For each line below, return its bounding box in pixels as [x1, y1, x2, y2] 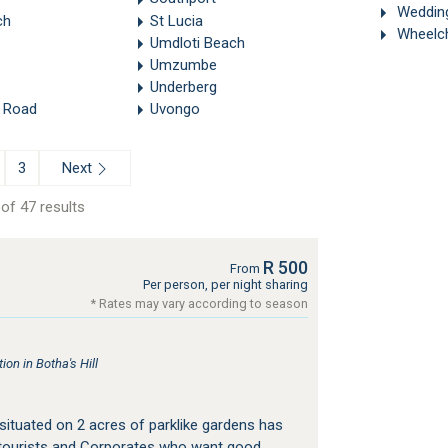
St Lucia [149, 11, 203, 30]
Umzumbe [149, 55, 217, 74]
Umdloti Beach [149, 33, 245, 52]
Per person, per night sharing [142, 276, 308, 292]
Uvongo [149, 99, 200, 118]
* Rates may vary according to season [90, 295, 308, 311]
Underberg [149, 77, 217, 96]
